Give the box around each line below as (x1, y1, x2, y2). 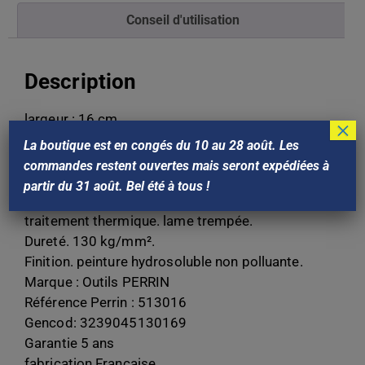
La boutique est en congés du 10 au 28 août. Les (24, 138, 300, 153)
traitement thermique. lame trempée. (24, 212, 253, 229)
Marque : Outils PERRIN (24, 273, 170, 290)
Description (24, 68, 137, 94)
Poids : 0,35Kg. (24, 130, 119, 147)
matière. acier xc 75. (24, 151, 151, 168)
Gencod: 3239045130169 (24, 314, 187, 331)
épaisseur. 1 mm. (24, 191, 131, 209)
